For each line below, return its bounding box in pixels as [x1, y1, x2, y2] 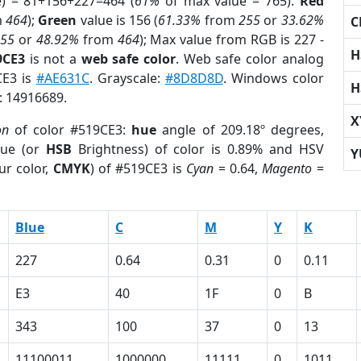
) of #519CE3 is [89, 160, 187, 177]
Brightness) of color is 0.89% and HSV [71, 140, 324, 158]
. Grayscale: [89, 69, 165, 87]
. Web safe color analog [176, 50, 324, 68]
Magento [262, 160, 313, 177]
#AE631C [35, 69, 89, 87]
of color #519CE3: [9, 121, 132, 139]
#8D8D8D [164, 69, 223, 87]
